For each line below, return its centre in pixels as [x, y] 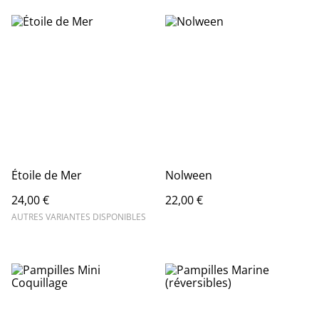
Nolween [189, 175]
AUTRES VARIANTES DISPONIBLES [79, 217]
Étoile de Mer [47, 175]
